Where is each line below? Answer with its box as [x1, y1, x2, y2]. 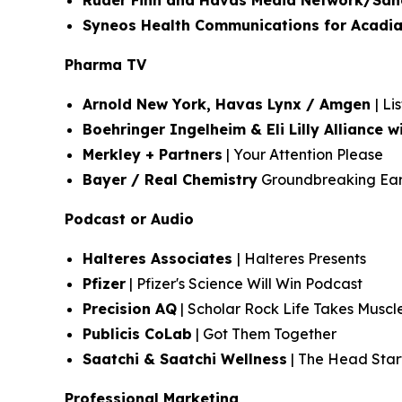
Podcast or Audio [65, 210, 194, 228]
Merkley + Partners [83, 145, 223, 163]
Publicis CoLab [83, 325, 192, 343]
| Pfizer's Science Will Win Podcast [126, 275, 363, 293]
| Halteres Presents [237, 249, 366, 267]
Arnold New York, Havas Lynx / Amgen [83, 95, 375, 113]
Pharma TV [65, 56, 146, 74]
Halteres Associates [83, 249, 237, 267]
